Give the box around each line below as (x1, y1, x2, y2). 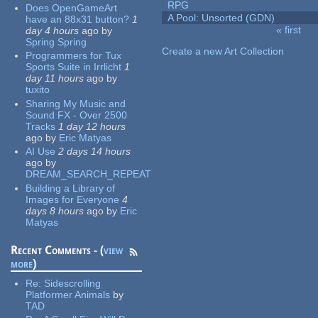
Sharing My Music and (26, 97, 126, 109)
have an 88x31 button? (26, 13, 130, 25)
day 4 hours (26, 24, 79, 36)
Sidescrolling (44, 277, 102, 289)
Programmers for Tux (26, 50, 122, 62)
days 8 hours (26, 204, 84, 216)
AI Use (26, 146, 56, 158)
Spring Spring (26, 35, 87, 48)
